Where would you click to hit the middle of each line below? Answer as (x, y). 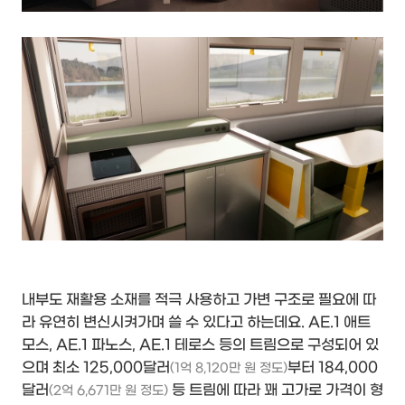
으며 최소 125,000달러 (96, 368)
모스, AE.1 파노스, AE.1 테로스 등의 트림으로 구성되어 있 (200, 345)
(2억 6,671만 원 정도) (108, 391)
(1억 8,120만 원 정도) (229, 369)
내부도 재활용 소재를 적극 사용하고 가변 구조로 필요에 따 (199, 300)
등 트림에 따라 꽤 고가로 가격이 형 (276, 391)
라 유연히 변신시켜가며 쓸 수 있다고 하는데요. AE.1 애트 (196, 323)
